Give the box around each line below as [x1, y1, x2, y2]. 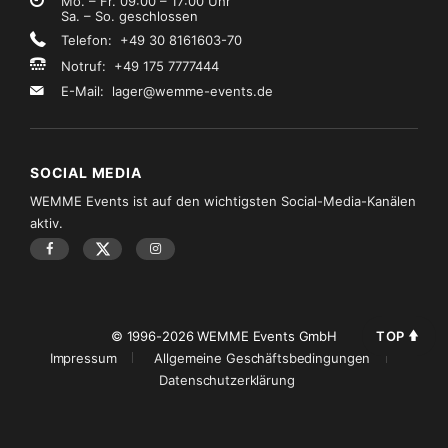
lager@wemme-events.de [112, 83, 273, 99]
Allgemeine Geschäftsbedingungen [154, 350, 371, 366]
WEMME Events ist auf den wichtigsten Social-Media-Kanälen [30, 193, 416, 209]
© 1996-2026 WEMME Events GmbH [110, 328, 338, 344]
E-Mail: [61, 83, 112, 99]
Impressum [49, 350, 117, 366]
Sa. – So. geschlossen [61, 8, 198, 24]
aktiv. [30, 215, 63, 231]
